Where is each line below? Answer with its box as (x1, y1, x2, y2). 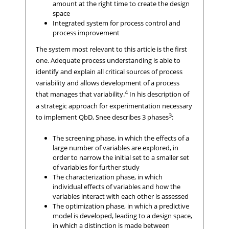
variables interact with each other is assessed (52, 191, 189, 201)
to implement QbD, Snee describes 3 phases (36, 112, 169, 122)
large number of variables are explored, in (52, 143, 178, 152)
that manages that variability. (36, 89, 125, 99)
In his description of (128, 89, 189, 99)
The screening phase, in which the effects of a (52, 133, 189, 143)
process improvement (52, 28, 120, 38)
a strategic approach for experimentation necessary (36, 101, 192, 111)
